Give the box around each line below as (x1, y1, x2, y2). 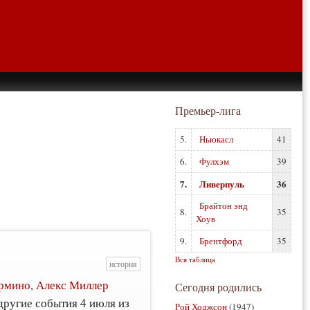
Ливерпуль (199, 177, 244, 190)
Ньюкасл (199, 133, 233, 145)
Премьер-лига (175, 103, 241, 118)
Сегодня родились (175, 280, 262, 294)
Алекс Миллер (36, 276, 109, 293)
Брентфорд (199, 235, 242, 247)
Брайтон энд (199, 199, 248, 212)
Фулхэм (199, 155, 229, 167)
